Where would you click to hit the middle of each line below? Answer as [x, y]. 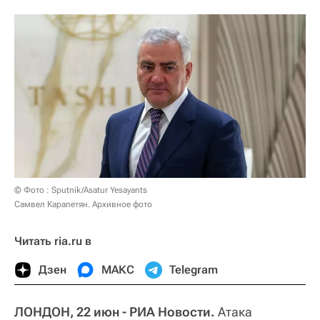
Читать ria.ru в [53, 241]
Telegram [194, 269]
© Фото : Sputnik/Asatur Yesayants [81, 190]
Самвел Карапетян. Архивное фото [83, 204]
